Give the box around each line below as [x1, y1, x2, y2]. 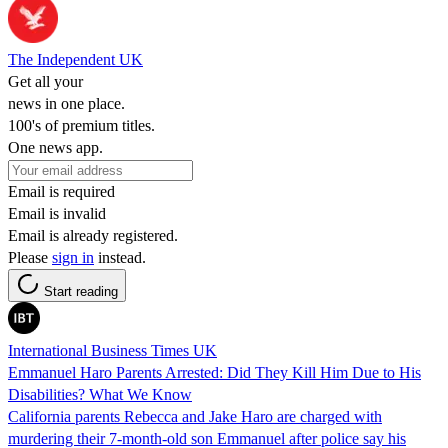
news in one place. [8, 94, 125, 112]
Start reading [44, 283, 118, 299]
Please [8, 248, 52, 266]
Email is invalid [8, 204, 106, 222]
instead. [94, 248, 146, 266]
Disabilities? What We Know [8, 385, 192, 403]
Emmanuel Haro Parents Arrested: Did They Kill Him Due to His [8, 363, 421, 381]
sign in [52, 248, 94, 266]
